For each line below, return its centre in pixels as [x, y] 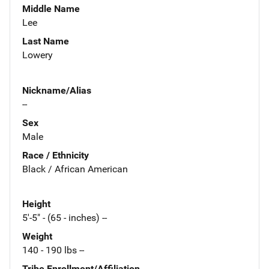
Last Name [46, 41]
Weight [37, 237]
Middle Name [51, 8]
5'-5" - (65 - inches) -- [65, 218]
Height [36, 204]
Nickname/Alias [57, 90]
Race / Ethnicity [56, 155]
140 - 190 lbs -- [53, 250]
